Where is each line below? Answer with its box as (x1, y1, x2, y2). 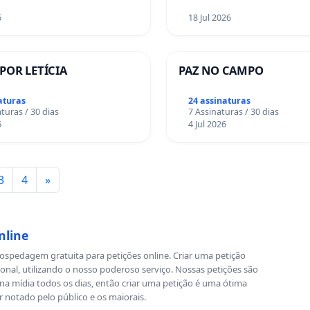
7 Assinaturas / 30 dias (188, 106, 280, 118)
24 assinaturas (188, 95, 251, 107)
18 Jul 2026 (188, 12, 232, 24)
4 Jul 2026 (188, 118, 227, 131)
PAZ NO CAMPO (179, 62, 264, 79)
